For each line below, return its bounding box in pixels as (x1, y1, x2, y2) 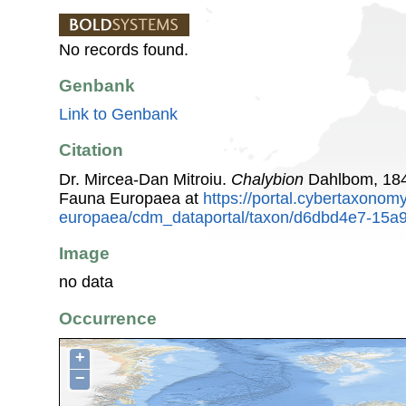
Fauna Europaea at (59, 188, 203, 208)
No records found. (59, 40, 188, 59)
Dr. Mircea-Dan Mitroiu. (59, 169, 231, 188)
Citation (59, 140, 123, 160)
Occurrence (59, 308, 157, 328)
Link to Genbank (59, 105, 178, 124)
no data (59, 273, 113, 292)
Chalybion (231, 169, 304, 188)
